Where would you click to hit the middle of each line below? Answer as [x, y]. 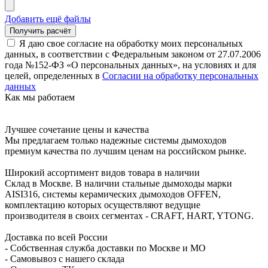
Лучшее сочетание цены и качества [77, 130]
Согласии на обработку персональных [180, 76]
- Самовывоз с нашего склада [65, 259]
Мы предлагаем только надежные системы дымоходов [116, 141]
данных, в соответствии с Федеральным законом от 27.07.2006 [133, 54]
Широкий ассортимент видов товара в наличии [102, 173]
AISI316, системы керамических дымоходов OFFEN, [113, 194]
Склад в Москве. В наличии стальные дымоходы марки [118, 184]
